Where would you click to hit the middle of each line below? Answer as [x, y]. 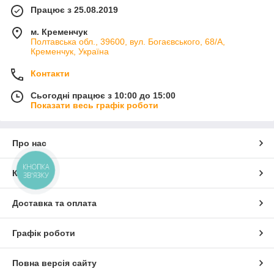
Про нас [29, 143]
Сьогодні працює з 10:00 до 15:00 [103, 95]
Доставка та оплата [54, 203]
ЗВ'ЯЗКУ [36, 175]
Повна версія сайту [54, 263]
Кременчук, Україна [70, 51]
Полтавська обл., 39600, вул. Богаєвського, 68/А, [128, 41]
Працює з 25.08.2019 [74, 9]
